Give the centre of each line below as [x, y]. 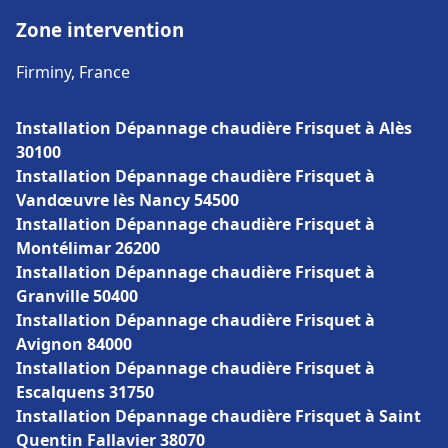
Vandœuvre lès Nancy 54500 [127, 200]
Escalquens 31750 [85, 392]
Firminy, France [73, 72]
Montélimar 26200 [88, 248]
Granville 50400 [77, 296]
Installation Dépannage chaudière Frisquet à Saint [218, 416]
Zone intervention [100, 29]
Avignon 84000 [74, 344]
